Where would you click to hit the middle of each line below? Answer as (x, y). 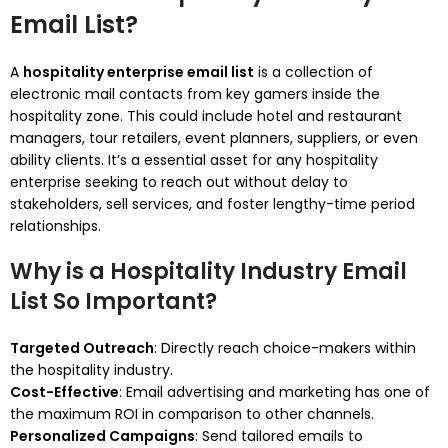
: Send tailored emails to (279, 436)
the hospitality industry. (91, 370)
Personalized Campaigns (102, 436)
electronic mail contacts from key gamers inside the (195, 94)
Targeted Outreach (82, 348)
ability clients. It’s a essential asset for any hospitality (194, 160)
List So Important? (113, 301)
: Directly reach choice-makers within (285, 348)
